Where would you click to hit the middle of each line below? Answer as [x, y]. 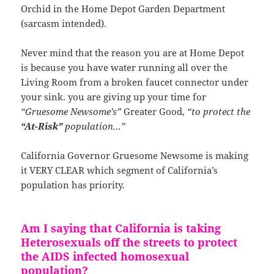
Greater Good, [153, 111]
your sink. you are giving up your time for [114, 96]
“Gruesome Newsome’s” [71, 111]
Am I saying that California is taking [121, 228]
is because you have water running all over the [124, 67]
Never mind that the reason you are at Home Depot [133, 52]
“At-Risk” [42, 126]
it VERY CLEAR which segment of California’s [120, 170]
